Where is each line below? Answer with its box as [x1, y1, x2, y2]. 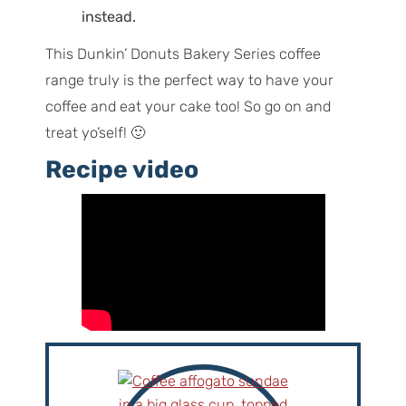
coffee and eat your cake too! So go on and [44, 97, 331, 115]
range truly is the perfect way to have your [44, 71, 333, 89]
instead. [81, 7, 136, 25]
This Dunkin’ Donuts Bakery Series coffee [44, 44, 321, 63]
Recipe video [44, 155, 198, 185]
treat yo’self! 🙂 [44, 123, 145, 141]
